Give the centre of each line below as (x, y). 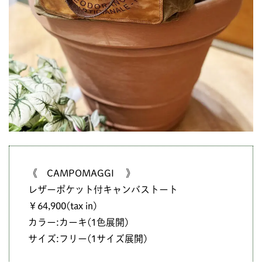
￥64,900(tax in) (63, 206)
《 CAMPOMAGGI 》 (82, 173)
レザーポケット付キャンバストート (103, 190)
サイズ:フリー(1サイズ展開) (88, 239)
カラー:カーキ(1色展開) (78, 223)
